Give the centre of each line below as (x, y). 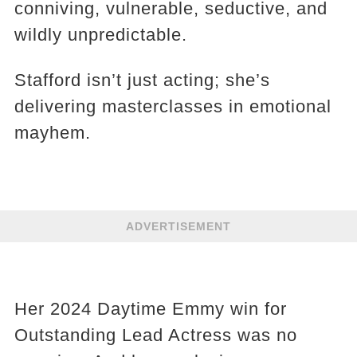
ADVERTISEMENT (178, 226)
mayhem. (52, 132)
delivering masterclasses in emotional (173, 106)
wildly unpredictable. (100, 34)
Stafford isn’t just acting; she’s (142, 80)
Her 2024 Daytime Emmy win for (150, 308)
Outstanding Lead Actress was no (155, 335)
